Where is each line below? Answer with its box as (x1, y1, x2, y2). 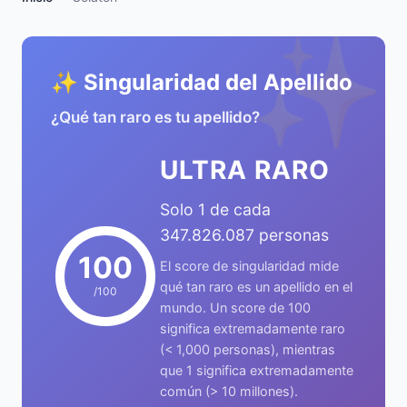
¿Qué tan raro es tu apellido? (51, 108, 260, 126)
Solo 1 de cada (160, 200, 271, 219)
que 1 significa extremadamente (160, 362, 353, 378)
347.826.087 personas (160, 225, 329, 244)
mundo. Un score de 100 (160, 300, 311, 315)
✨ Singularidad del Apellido (51, 69, 352, 95)
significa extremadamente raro (160, 321, 345, 336)
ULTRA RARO (160, 154, 330, 185)
